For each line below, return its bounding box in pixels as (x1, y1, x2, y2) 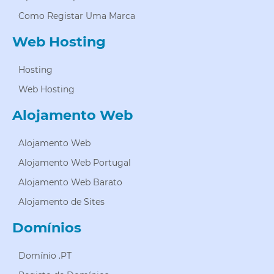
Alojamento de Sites (18, 196, 105, 208)
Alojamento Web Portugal (18, 157, 131, 169)
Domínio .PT (18, 250, 72, 262)
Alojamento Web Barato (18, 177, 122, 188)
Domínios (12, 219, 81, 237)
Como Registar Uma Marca (18, 10, 135, 22)
